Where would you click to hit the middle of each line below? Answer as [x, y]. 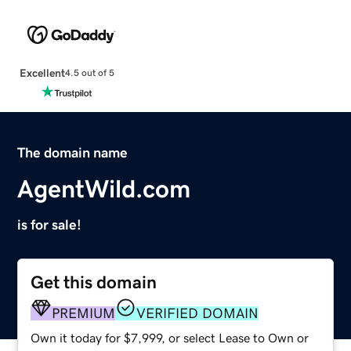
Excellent [42, 72]
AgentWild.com [104, 188]
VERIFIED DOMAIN [198, 313]
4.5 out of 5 [89, 73]
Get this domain [94, 282]
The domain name [73, 152]
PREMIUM [84, 313]
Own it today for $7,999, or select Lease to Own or [170, 337]
